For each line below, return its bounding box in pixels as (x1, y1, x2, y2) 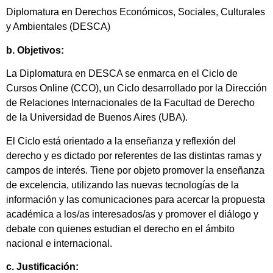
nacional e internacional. (6, 238, 112, 249)
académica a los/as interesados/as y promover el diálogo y (6, 208, 258, 219)
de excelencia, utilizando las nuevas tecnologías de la (6, 179, 239, 190)
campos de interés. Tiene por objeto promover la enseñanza (6, 165, 264, 175)
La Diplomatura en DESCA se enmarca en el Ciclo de (6, 68, 238, 79)
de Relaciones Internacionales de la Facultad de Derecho (6, 97, 255, 108)
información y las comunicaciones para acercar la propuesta (6, 194, 265, 205)
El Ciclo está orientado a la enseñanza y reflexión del (6, 135, 236, 146)
